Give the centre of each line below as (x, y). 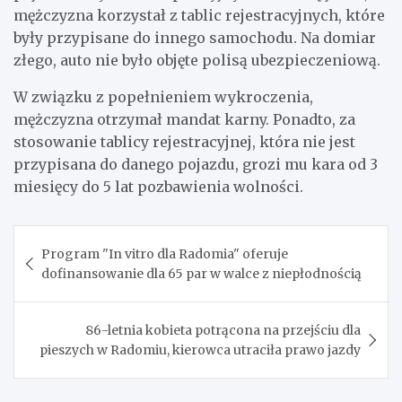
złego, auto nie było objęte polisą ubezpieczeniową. (197, 60)
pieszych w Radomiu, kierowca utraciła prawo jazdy (200, 350)
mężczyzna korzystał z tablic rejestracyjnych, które (199, 15)
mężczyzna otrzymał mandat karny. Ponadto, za (184, 119)
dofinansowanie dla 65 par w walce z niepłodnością (201, 273)
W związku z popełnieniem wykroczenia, (163, 96)
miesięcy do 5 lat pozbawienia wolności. (158, 186)
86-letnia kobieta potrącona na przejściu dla (223, 330)
